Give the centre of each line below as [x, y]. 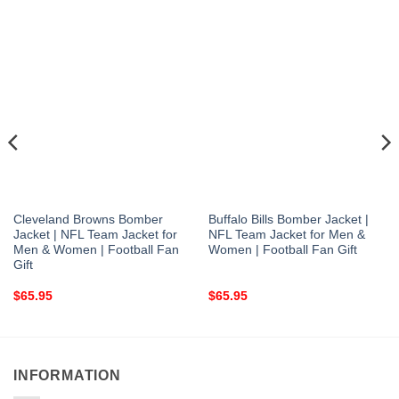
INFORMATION [67, 376]
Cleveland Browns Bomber [88, 220]
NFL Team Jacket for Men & [286, 235]
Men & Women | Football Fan [96, 250]
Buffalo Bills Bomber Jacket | [288, 220]
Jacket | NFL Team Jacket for [95, 235]
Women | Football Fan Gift [282, 250]
